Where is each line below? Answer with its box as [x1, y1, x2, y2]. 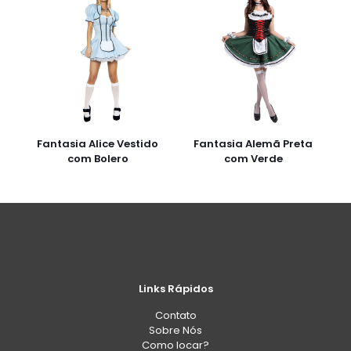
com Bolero [67, 151, 128, 167]
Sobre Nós [149, 323, 202, 338]
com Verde [223, 151, 283, 167]
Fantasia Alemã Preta [194, 136, 313, 152]
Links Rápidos [138, 281, 213, 297]
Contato [154, 308, 197, 324]
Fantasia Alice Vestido [37, 136, 159, 152]
